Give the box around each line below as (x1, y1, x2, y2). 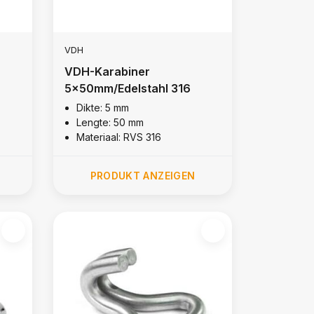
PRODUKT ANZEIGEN (90, 169, 196, 182)
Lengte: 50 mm (76, 116, 144, 128)
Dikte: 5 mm (76, 101, 129, 114)
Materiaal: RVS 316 (76, 130, 161, 143)
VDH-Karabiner (64, 64, 150, 78)
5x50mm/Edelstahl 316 (64, 81, 191, 95)
